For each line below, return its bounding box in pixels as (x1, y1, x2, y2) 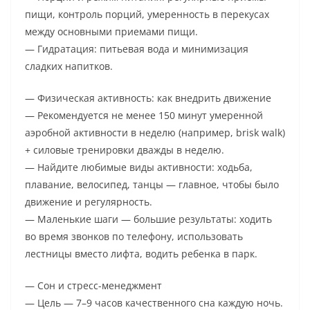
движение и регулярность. (25, 195, 152, 209)
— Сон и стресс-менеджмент (25, 279, 162, 293)
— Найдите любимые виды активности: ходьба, (25, 161, 253, 174)
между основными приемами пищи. (25, 25, 198, 39)
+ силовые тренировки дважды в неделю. (25, 143, 224, 157)
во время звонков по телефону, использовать (25, 230, 243, 244)
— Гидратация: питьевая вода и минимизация (25, 42, 248, 56)
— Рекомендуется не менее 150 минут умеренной (25, 109, 263, 122)
